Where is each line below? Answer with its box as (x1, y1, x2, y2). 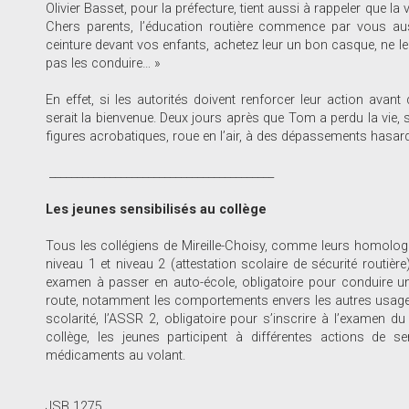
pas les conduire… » (46, 55, 161, 71)
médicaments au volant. (46, 347, 185, 363)
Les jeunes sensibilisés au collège (46, 201, 267, 217)
